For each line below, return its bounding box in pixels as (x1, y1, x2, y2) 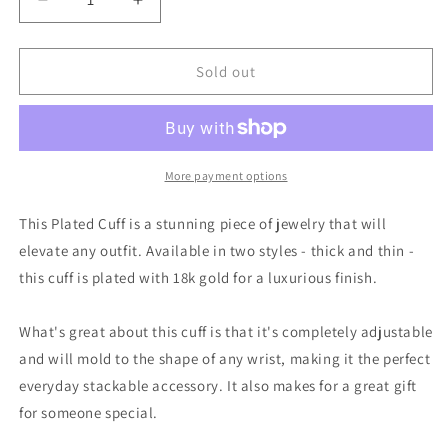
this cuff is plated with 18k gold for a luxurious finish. (19, 268, 378, 287)
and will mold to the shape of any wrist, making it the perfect (19, 349, 431, 368)
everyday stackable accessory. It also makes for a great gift (19, 376, 418, 395)
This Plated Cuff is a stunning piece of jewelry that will (19, 214, 387, 233)
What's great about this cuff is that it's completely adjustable (19, 322, 433, 341)
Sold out (196, 61, 256, 81)
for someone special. (19, 403, 158, 422)
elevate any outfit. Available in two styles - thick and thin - (19, 241, 415, 260)
